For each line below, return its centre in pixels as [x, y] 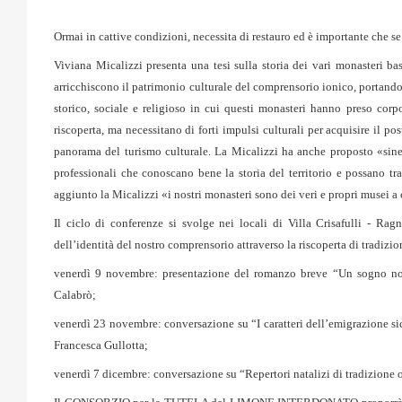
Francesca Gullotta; [101, 345]
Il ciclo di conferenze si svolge [134, 223]
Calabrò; [75, 295]
